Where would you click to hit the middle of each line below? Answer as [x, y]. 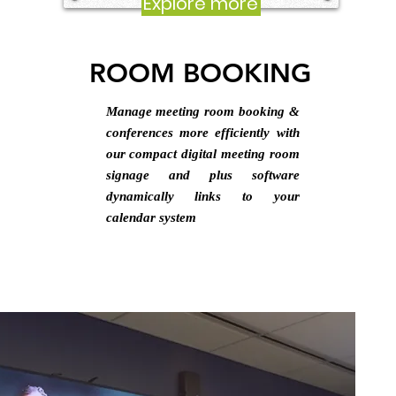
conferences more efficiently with [202, 133]
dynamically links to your [202, 196]
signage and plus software [202, 175]
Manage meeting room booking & [202, 111]
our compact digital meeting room [202, 154]
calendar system [151, 217]
